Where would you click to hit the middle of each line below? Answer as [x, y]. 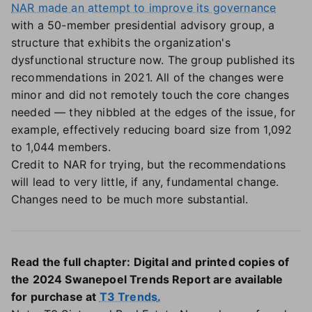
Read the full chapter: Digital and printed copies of [150, 262]
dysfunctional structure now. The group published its [153, 60]
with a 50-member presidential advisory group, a [143, 25]
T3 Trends [128, 297]
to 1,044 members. [61, 147]
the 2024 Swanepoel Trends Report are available [147, 279]
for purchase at [55, 297]
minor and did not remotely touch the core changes [150, 95]
